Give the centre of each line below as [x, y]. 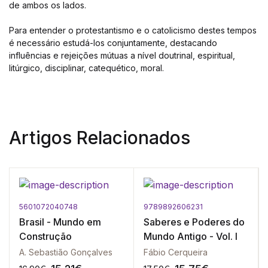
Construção [45, 236]
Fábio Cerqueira [176, 252]
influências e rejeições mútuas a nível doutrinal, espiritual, [122, 55]
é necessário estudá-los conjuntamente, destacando [113, 43]
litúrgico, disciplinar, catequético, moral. [86, 68]
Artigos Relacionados [100, 138]
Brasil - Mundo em [60, 222]
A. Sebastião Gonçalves [66, 252]
